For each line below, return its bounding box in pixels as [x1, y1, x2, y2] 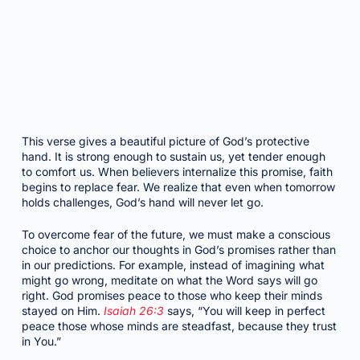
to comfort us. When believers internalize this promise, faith [21, 165, 333, 178]
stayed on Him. [21, 304, 104, 317]
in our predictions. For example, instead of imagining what [21, 258, 325, 272]
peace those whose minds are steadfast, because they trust [21, 319, 337, 333]
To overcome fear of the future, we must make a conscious [21, 227, 330, 241]
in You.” [21, 334, 61, 348]
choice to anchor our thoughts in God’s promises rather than [21, 243, 336, 256]
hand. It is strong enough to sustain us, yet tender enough [21, 149, 325, 163]
